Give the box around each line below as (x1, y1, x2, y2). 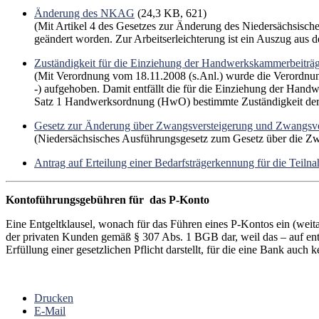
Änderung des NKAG (34, 6, 135, 19)
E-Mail (34, 304, 66, 317)
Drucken (34, 291, 73, 304)
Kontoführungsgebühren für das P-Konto (6, 193, 209, 206)
